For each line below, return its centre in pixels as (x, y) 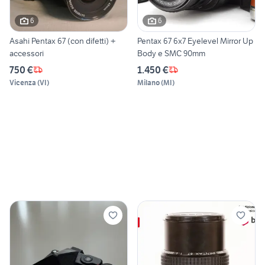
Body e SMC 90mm (171, 53)
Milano (148, 82)
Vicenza (23, 82)
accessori (27, 53)
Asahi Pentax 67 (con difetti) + (62, 41)
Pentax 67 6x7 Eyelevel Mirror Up (195, 41)
